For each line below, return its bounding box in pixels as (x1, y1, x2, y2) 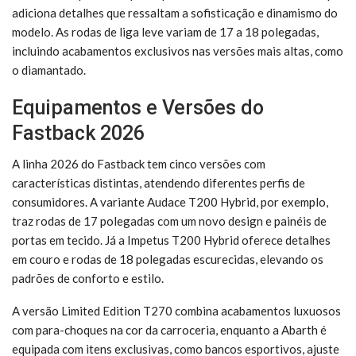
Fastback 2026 (12, 121, 145, 145)
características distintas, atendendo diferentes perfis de (12, 175, 305, 190)
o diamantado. (12, 62, 86, 77)
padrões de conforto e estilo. (12, 270, 164, 285)
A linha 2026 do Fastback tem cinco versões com (12, 156, 265, 171)
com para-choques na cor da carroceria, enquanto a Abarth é (12, 322, 327, 337)
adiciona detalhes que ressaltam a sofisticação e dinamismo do (12, 5, 338, 20)
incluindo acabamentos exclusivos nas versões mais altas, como (12, 43, 343, 58)
